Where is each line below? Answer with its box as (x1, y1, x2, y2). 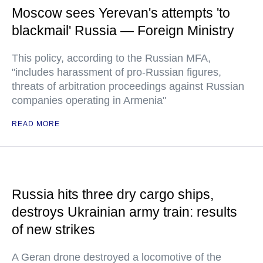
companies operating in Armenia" (12, 95, 166, 106)
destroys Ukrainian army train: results (12, 204, 237, 220)
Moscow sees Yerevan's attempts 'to (12, 5, 230, 21)
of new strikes (12, 222, 95, 237)
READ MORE (12, 120, 60, 128)
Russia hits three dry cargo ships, (12, 187, 214, 202)
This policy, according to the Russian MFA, (12, 52, 211, 64)
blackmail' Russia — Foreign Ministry (12, 23, 234, 38)
